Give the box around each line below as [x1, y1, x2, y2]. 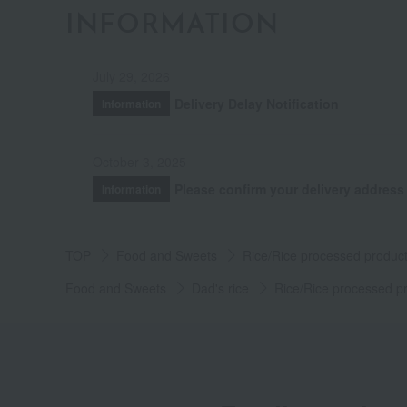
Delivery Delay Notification [174, 94, 339, 113]
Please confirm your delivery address [174, 179, 404, 198]
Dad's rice [192, 278, 249, 297]
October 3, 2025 [93, 152, 186, 171]
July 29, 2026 [93, 66, 170, 85]
